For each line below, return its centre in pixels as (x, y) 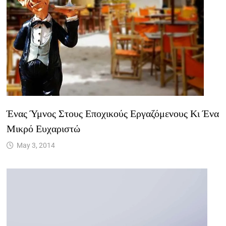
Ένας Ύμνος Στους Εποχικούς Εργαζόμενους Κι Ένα (113, 113)
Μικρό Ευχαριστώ (44, 128)
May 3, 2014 (36, 145)
